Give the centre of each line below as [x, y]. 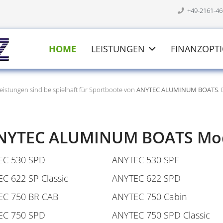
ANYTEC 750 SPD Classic [161, 215]
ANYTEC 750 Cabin [150, 197]
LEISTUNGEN [118, 49]
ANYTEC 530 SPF [145, 160]
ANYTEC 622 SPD [146, 178]
